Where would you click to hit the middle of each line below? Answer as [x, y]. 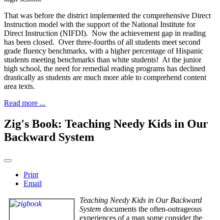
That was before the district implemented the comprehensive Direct [107, 15]
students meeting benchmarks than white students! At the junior [103, 59]
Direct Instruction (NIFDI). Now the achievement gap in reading [105, 33]
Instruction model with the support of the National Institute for [100, 24]
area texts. [19, 86]
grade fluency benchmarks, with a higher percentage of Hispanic [104, 51]
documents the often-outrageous [151, 209]
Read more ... [25, 103]
